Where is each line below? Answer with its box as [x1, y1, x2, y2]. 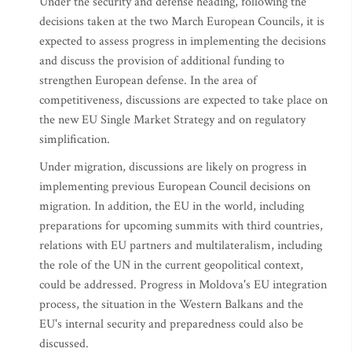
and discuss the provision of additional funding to [39, 53, 284, 69]
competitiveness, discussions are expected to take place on [39, 92, 328, 108]
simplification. [39, 131, 110, 148]
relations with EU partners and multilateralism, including [39, 237, 322, 254]
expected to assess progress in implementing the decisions [39, 33, 326, 49]
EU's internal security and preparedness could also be [39, 316, 303, 332]
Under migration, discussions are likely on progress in [39, 159, 306, 175]
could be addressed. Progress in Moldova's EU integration [39, 277, 327, 293]
